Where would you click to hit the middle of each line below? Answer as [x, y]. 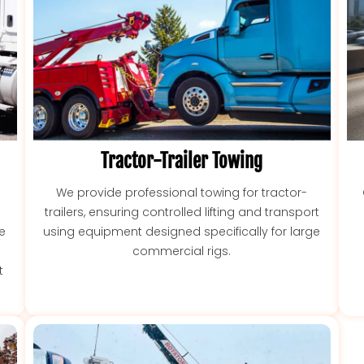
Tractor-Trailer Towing [182, 161]
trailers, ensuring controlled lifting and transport [182, 212]
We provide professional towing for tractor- [182, 192]
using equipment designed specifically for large [182, 231]
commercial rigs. [182, 251]
